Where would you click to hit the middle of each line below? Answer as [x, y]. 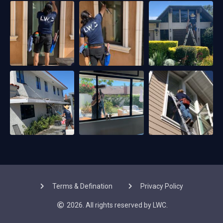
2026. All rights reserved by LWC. [117, 205]
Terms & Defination [82, 186]
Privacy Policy [162, 186]
